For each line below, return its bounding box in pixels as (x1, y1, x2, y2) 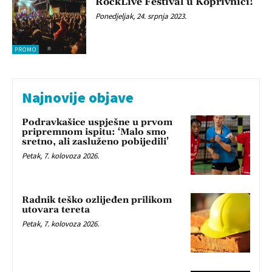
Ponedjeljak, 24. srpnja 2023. (95, 10, 187, 21)
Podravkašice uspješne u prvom (22, 117, 172, 129)
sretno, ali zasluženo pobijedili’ (22, 136, 169, 148)
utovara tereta (22, 203, 90, 216)
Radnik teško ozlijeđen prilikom (22, 194, 172, 206)
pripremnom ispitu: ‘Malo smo (22, 126, 166, 138)
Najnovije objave (22, 88, 134, 107)
